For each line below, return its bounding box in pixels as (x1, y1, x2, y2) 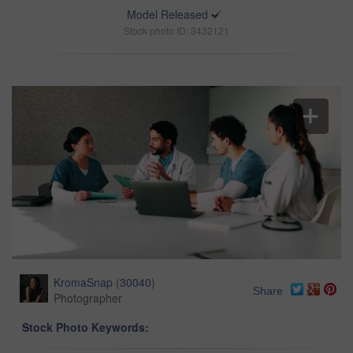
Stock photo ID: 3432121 (124, 24, 229, 37)
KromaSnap (54, 274, 113, 291)
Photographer (54, 290, 122, 307)
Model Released (127, 6, 208, 22)
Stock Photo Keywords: (22, 319, 149, 336)
